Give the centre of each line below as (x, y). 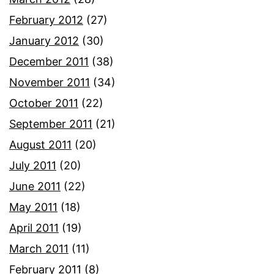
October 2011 (44, 103)
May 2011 (33, 207)
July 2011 (33, 166)
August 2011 (40, 145)
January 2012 (44, 41)
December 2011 (49, 62)
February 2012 (46, 20)
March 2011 (39, 249)
